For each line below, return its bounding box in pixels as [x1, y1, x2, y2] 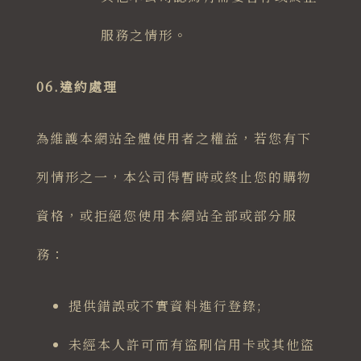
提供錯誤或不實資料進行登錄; [68, 297, 263, 316]
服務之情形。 [100, 26, 188, 45]
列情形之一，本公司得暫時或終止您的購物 [35, 168, 312, 187]
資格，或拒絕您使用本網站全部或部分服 [35, 206, 297, 226]
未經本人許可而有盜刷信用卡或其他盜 [68, 335, 315, 355]
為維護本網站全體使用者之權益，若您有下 [35, 129, 312, 148]
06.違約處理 [35, 77, 118, 97]
